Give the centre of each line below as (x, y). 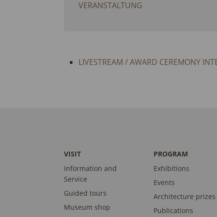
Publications (174, 211)
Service (76, 179)
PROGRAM (171, 154)
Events (164, 183)
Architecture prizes (185, 197)
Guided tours (85, 193)
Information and (90, 169)
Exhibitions (172, 169)
